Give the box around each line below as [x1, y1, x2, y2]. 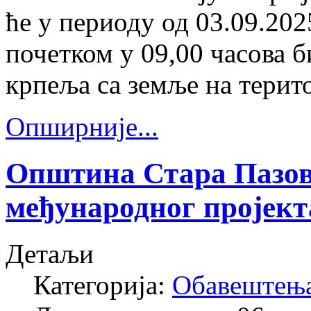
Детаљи [6, 238, 94, 269]
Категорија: [33, 269, 172, 300]
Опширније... [6, 112, 158, 142]
